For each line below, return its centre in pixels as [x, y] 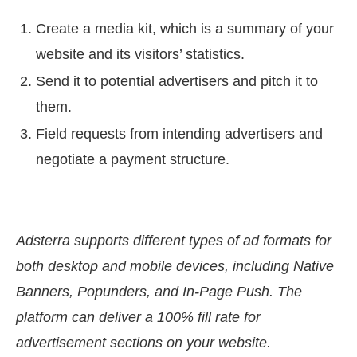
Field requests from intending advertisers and [179, 134]
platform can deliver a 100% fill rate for [138, 318]
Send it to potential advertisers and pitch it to [177, 82]
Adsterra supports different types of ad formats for [174, 241]
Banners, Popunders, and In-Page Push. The [159, 292]
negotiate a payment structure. [133, 160]
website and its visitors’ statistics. [140, 55]
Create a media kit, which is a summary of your [185, 29]
